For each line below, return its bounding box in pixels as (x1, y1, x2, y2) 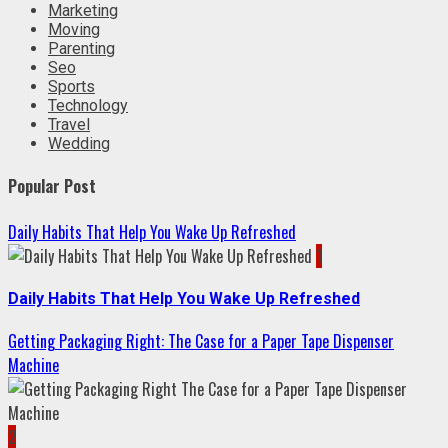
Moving (48, 20, 100, 40)
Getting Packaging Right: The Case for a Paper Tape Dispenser (8, 329, 394, 354)
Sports (48, 77, 95, 97)
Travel (48, 115, 90, 135)
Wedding (48, 134, 110, 154)
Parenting (48, 39, 115, 59)
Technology (48, 96, 128, 116)
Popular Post (8, 174, 96, 199)
